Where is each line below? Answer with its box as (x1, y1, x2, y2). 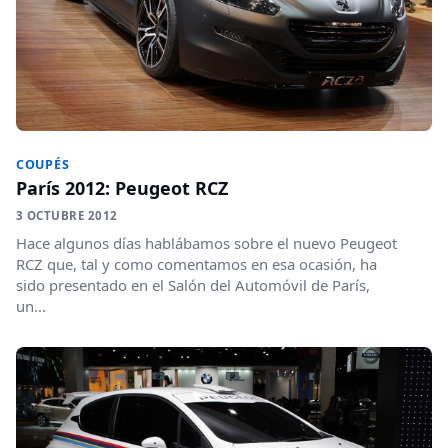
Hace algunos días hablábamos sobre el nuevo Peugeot (16, 233, 397, 254)
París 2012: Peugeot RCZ (16, 176, 228, 201)
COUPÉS (16, 156, 70, 174)
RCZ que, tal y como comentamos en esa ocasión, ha (16, 254, 377, 275)
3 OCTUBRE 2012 (16, 208, 118, 224)
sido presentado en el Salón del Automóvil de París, (16, 275, 370, 296)
